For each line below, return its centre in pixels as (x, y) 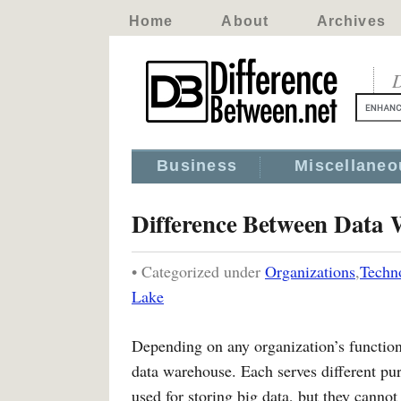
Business (197, 166)
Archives (351, 21)
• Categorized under (198, 271)
